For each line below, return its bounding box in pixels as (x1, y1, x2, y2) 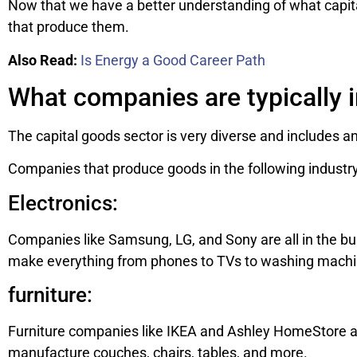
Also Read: (8, 51, 77, 69)
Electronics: (8, 190, 118, 215)
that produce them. (8, 18, 129, 36)
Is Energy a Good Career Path (80, 51, 265, 69)
